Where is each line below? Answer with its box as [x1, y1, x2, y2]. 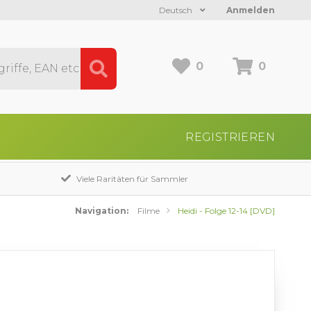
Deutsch [159, 5, 194, 15]
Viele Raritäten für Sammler [76, 174, 188, 184]
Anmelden [226, 5, 275, 15]
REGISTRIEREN [185, 131, 275, 144]
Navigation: [75, 205, 128, 216]
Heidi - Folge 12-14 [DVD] [178, 205, 275, 216]
